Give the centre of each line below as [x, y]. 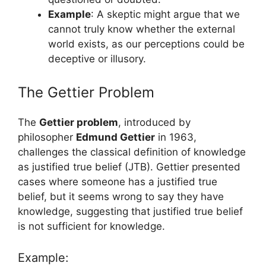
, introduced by [154, 122]
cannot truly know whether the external [142, 29]
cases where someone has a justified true [118, 181]
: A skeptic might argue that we [165, 14]
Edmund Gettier [115, 137]
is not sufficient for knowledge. [91, 226]
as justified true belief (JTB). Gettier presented [129, 167]
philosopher [47, 137]
